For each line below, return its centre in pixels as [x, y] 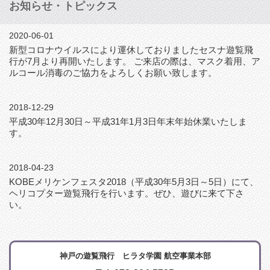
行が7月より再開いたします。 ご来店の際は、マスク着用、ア [135, 61]
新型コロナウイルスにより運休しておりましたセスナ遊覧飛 [131, 49]
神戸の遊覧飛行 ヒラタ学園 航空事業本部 [135, 256]
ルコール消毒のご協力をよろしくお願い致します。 [113, 72]
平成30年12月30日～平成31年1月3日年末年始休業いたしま [128, 121]
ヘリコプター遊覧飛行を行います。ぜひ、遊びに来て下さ [127, 193]
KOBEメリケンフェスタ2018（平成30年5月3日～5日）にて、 [134, 181]
